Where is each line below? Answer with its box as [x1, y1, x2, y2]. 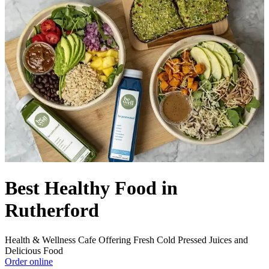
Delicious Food [5, 245, 63, 256]
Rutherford [5, 199, 99, 222]
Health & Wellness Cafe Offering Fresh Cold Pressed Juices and [5, 234, 248, 245]
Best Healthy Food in [5, 177, 178, 199]
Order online [5, 256, 53, 267]
